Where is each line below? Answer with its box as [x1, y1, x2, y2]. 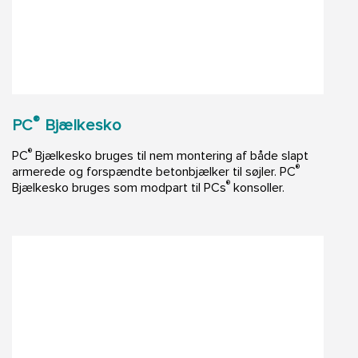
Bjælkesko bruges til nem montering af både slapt [32, 148, 308, 165]
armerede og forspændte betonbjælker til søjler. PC [12, 164, 296, 181]
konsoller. [230, 180, 284, 197]
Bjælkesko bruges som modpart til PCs [12, 180, 226, 197]
